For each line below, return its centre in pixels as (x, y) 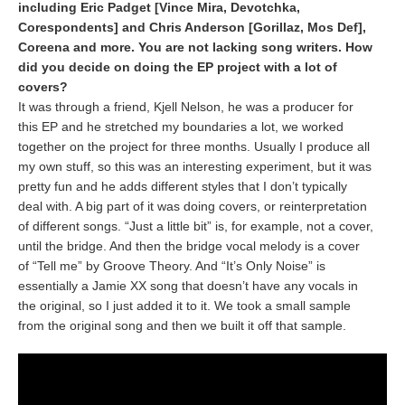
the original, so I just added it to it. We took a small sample (184, 306)
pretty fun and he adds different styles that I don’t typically (183, 186)
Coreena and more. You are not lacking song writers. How (195, 47)
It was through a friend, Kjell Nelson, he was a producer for (186, 107)
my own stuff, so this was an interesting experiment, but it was (195, 166)
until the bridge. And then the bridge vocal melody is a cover (189, 246)
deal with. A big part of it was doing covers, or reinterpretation (193, 206)
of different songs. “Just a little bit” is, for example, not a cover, (196, 226)
